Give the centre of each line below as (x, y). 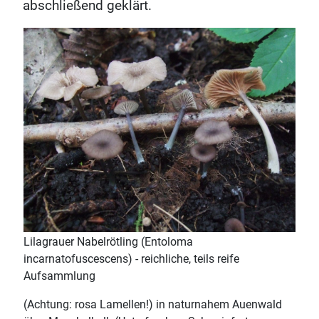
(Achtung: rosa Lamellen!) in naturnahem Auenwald (153, 304)
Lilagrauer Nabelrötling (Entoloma (108, 242)
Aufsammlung (59, 276)
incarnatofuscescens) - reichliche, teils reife (131, 259)
